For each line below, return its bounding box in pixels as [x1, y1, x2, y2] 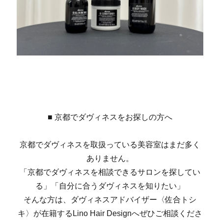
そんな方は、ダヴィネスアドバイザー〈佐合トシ [24, 195, 196, 204]
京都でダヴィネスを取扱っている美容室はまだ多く [20, 140, 200, 149]
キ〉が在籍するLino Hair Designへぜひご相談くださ [18, 209, 202, 218]
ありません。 [86, 154, 134, 163]
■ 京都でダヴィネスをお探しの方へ [48, 112, 172, 121]
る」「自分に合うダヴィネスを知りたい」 [35, 181, 185, 190]
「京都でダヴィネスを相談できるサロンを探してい [20, 167, 200, 176]
